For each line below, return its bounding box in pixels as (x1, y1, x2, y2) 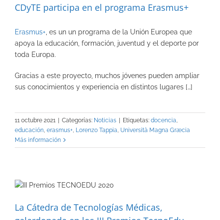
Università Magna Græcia (120, 127, 190, 134)
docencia (151, 117, 176, 124)
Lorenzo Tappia (76, 127, 117, 134)
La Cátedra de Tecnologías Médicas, (15, 201, 163, 214)
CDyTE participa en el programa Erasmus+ (15, 1, 189, 14)
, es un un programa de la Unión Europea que (46, 28, 192, 36)
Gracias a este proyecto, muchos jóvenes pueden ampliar (15, 72, 199, 80)
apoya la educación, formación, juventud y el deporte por (15, 39, 199, 48)
